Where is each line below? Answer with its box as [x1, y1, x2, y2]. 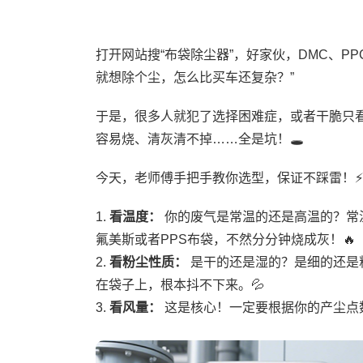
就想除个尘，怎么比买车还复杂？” [95, 70, 294, 84]
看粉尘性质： [109, 255, 187, 269]
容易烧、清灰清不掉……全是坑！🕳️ [95, 132, 304, 146]
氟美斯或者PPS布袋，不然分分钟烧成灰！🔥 [95, 233, 356, 246]
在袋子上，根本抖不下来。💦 [95, 278, 264, 292]
